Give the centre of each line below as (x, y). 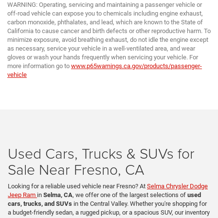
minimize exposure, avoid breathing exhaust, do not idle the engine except (108, 40)
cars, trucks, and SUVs (40, 204)
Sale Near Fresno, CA (76, 169)
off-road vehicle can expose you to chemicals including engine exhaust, (105, 14)
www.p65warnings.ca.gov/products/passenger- (136, 66)
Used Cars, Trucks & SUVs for (101, 153)
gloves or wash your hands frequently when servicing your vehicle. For (103, 57)
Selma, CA (58, 195)
